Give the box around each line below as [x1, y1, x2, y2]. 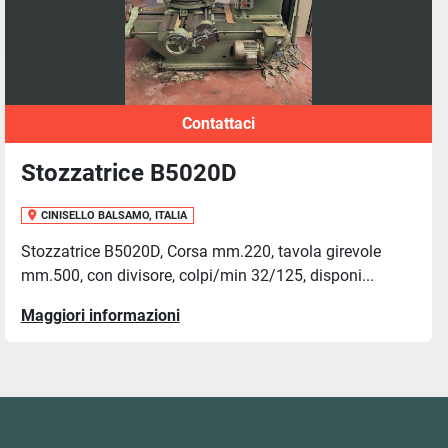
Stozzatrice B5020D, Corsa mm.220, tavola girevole [20, 242, 381, 261]
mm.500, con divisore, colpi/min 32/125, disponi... [20, 266, 374, 285]
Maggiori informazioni [20, 306, 180, 325]
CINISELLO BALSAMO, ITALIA [40, 209, 187, 222]
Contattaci [181, 114, 255, 133]
